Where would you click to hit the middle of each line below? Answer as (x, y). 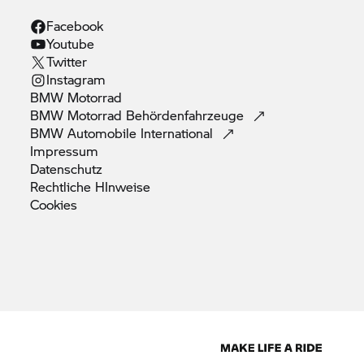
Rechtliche (63, 186)
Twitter (67, 61)
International (179, 132)
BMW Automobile (86, 132)
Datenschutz (67, 168)
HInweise (123, 186)
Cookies (54, 204)
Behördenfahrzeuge (187, 115)
